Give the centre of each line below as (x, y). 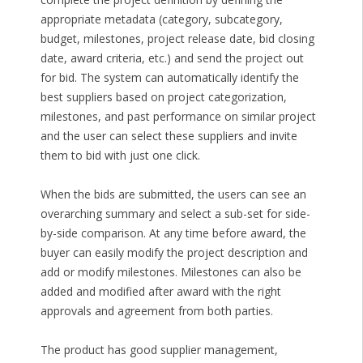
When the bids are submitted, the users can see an (173, 194)
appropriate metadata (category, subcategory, (161, 19)
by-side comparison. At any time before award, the (173, 233)
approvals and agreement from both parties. (156, 311)
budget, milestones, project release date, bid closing (177, 39)
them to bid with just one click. (120, 156)
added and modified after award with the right (160, 292)
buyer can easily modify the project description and (174, 253)
